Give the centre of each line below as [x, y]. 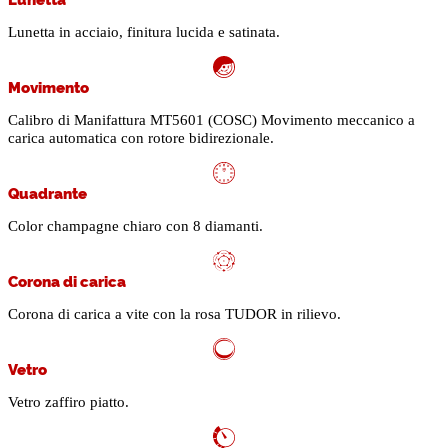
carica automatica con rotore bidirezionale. [141, 138]
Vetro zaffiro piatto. [68, 402]
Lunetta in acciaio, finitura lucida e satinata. [144, 32]
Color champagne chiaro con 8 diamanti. [135, 226]
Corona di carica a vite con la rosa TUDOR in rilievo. [174, 314]
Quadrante [47, 193]
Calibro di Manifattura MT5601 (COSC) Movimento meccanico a [211, 120]
